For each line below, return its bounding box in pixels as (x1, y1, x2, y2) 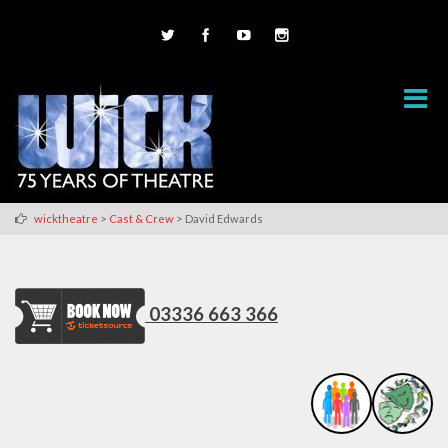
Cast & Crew (109, 211, 174, 225)
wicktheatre (34, 211, 98, 225)
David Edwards (185, 211, 263, 225)
